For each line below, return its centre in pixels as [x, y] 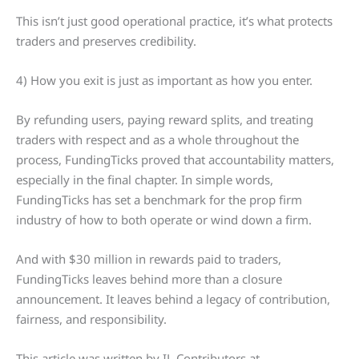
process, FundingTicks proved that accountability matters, [175, 160]
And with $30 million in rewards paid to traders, [149, 259]
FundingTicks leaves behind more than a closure [149, 279]
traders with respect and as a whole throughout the [157, 140]
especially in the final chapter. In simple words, [145, 180]
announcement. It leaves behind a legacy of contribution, [173, 299]
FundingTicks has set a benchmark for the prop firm [159, 200]
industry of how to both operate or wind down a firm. [164, 220]
